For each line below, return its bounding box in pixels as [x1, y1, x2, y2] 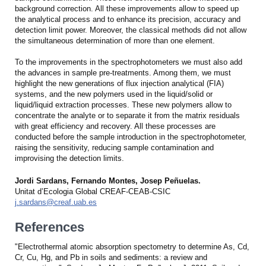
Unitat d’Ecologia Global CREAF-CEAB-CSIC [15, 186, 170, 196]
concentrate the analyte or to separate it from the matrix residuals [15, 110, 240, 120]
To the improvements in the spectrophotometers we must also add [15, 57, 242, 66]
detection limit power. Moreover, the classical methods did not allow [15, 25, 246, 34]
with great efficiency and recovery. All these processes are [15, 121, 216, 131]
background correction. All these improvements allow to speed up [15, 4, 239, 13]
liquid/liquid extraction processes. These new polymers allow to [15, 100, 232, 109]
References [15, 219, 84, 235]
